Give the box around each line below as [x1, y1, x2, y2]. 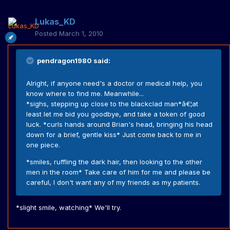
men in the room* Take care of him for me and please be [26, 168, 210, 177]
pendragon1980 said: [35, 56, 110, 65]
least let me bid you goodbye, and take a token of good [26, 110, 205, 119]
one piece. [26, 141, 60, 149]
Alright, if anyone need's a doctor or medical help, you [26, 79, 202, 88]
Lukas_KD [35, 16, 75, 27]
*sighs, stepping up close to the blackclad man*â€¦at [26, 100, 198, 108]
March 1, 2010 [59, 29, 103, 38]
